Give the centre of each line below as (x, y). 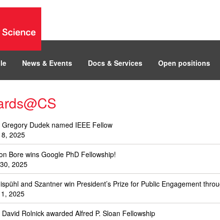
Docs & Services (115, 63)
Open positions (184, 63)
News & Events (47, 63)
